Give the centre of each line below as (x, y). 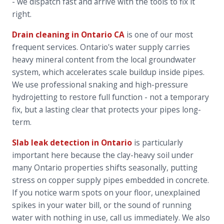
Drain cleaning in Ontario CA (68, 35)
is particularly (157, 143)
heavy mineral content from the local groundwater (104, 60)
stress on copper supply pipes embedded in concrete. (110, 180)
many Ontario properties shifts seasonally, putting (105, 168)
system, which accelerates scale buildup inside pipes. (108, 72)
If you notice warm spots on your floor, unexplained (106, 193)
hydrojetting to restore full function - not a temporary (110, 97)
